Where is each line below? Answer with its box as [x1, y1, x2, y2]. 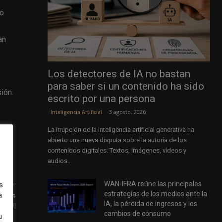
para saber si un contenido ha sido [47, 80, 204, 93]
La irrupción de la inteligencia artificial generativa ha [47, 126, 194, 134]
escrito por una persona [47, 93, 155, 105]
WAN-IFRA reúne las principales [104, 180, 202, 188]
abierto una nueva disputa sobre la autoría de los [47, 136, 187, 144]
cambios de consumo [104, 210, 171, 218]
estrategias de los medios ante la [104, 190, 208, 198]
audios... [47, 157, 72, 165]
